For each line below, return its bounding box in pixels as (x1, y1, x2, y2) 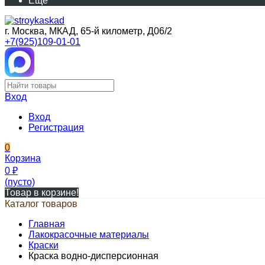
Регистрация (28, 122, 84, 132)
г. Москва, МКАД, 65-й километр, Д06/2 (5, 26, 172, 36)
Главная (28, 219, 65, 229)
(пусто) (5, 177, 35, 187)
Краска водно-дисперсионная (28, 251, 159, 261)
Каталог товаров (5, 199, 77, 209)
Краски (28, 240, 59, 250)
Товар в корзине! (5, 188, 79, 198)
